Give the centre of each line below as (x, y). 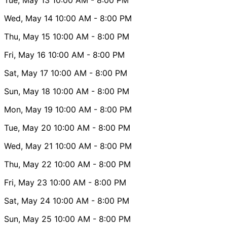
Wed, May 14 (28, 18)
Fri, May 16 (25, 54)
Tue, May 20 (28, 127)
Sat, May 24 (27, 200)
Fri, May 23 (26, 182)
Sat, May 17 (26, 73)
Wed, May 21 (28, 146)
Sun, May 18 (27, 91)
